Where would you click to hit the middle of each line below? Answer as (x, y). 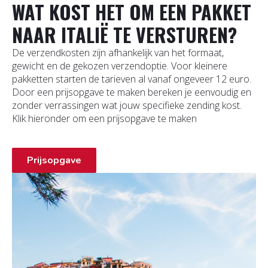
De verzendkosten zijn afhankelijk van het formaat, (118, 52)
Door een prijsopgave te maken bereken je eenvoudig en (132, 92)
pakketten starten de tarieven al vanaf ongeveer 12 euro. (132, 79)
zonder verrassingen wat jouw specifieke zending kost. (127, 105)
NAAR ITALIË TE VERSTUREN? (124, 34)
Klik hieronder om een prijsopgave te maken (104, 118)
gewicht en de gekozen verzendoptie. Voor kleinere (120, 66)
